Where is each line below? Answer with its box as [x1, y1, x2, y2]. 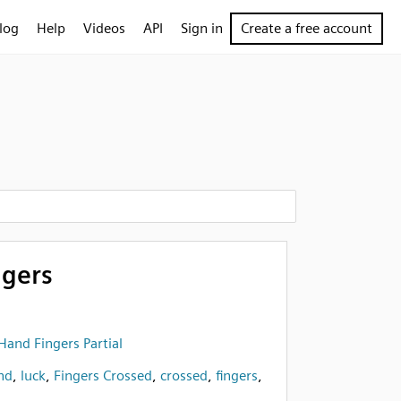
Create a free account [241, 20, 372, 37]
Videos [83, 20, 125, 37]
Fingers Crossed [53, 367, 152, 384]
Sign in [181, 20, 223, 37]
